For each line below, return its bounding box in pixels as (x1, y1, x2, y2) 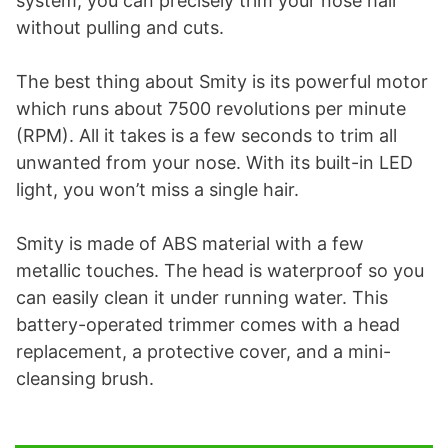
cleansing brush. (16, 368, 154, 390)
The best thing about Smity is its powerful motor (16, 71, 428, 93)
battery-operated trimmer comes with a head (16, 314, 400, 336)
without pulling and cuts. (16, 17, 224, 39)
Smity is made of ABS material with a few (16, 233, 364, 255)
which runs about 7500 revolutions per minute (16, 98, 406, 120)
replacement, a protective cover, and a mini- (16, 341, 391, 363)
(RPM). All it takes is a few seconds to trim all (16, 125, 397, 147)
